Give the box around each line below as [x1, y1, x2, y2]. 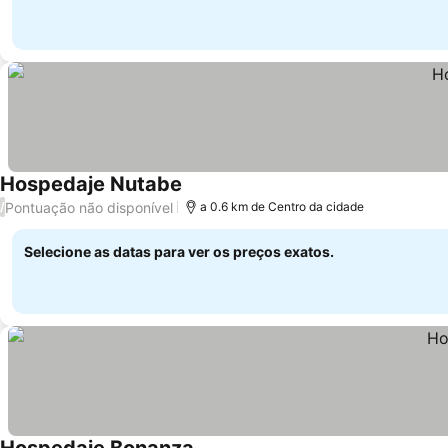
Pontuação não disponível [5, 198, 173, 216]
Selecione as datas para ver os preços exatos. [24, 243, 334, 260]
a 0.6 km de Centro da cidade [200, 199, 364, 214]
